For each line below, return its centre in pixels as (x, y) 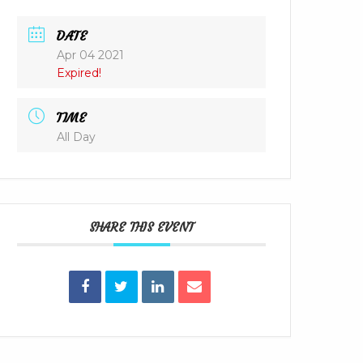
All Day (77, 137)
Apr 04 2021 (91, 56)
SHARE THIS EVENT (142, 227)
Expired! (79, 73)
